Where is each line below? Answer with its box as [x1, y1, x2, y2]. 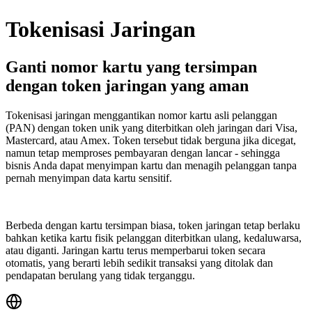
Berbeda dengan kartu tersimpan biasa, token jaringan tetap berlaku [6, 219, 300, 231]
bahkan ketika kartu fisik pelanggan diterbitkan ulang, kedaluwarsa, [6, 231, 302, 244]
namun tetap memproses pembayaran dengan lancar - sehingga [6, 146, 280, 159]
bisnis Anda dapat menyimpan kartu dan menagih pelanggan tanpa [6, 159, 297, 171]
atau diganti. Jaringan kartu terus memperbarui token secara [6, 244, 265, 256]
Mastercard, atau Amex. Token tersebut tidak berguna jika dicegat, [6, 134, 296, 146]
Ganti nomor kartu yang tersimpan [6, 57, 257, 76]
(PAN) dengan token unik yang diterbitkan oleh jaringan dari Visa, [6, 121, 297, 134]
